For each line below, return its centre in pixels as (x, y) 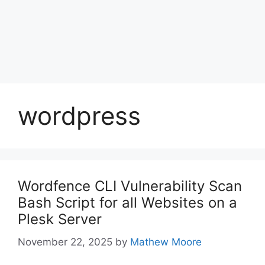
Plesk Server (60, 219)
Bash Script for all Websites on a (127, 203)
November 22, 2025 (65, 242)
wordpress (79, 116)
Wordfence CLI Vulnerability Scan (130, 186)
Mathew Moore (166, 242)
